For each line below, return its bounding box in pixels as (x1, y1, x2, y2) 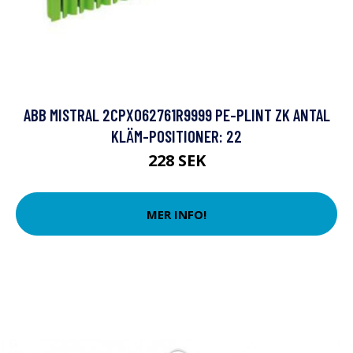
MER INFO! (147, 206, 206, 222)
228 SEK (147, 150, 206, 171)
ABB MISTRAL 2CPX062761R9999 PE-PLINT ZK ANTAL (23, 105, 330, 124)
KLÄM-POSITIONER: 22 (111, 126, 242, 146)
